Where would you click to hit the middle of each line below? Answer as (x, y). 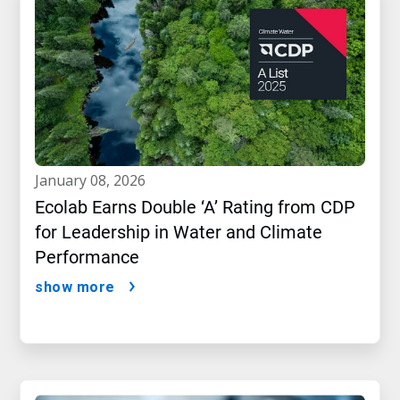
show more (75, 287)
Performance (87, 258)
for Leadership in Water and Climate (179, 233)
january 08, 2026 (92, 181)
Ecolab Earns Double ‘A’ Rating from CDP (195, 208)
